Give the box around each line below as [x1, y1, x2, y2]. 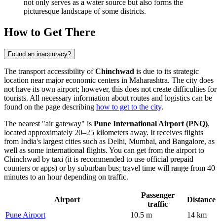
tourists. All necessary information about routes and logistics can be [4, 93, 212, 102]
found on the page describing [4, 102, 96, 111]
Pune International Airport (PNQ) [94, 119, 208, 128]
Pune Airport [5, 210, 45, 219]
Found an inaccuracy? [8, 50, 71, 58]
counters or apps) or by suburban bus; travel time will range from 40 [4, 163, 215, 172]
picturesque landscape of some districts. [24, 7, 146, 16]
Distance [187, 195, 216, 204]
